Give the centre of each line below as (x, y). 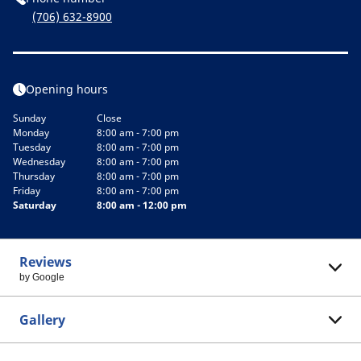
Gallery (42, 320)
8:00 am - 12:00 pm (142, 205)
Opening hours (67, 89)
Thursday (34, 176)
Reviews (46, 262)
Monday (31, 133)
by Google (42, 277)
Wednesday (39, 162)
